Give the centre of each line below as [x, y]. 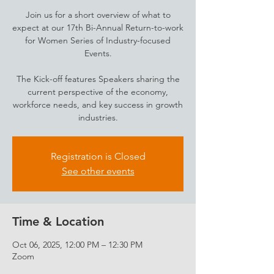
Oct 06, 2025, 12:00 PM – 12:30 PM [77, 245]
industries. [98, 117]
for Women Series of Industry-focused [98, 40]
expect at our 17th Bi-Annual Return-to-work [98, 28]
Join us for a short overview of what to [98, 15]
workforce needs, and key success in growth [98, 105]
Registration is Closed [98, 156]
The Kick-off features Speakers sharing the [98, 79]
